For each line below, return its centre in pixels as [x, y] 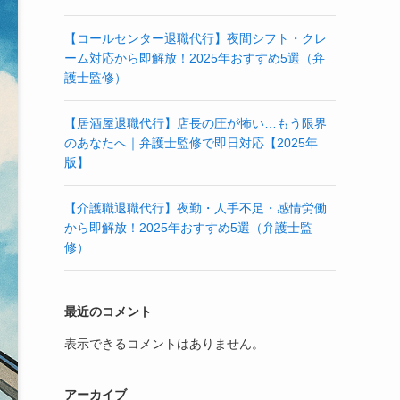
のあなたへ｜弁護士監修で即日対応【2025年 [191, 143]
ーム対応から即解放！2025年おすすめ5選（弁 [195, 58]
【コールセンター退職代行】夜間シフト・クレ [196, 38]
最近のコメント [108, 312]
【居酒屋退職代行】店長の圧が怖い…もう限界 [196, 123]
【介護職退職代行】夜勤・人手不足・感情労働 [196, 208]
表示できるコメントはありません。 [164, 344]
